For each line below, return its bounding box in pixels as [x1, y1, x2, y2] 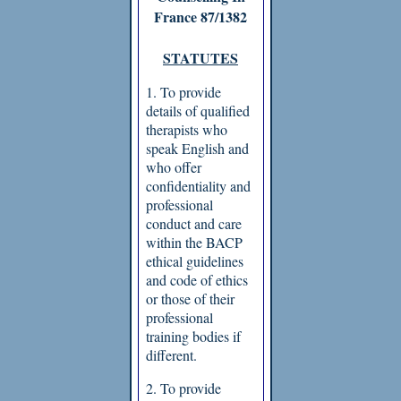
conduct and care [145, 214, 242, 233]
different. [145, 346, 197, 364]
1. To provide [145, 82, 221, 101]
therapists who [145, 120, 227, 139]
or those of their [145, 289, 235, 308]
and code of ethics [145, 270, 248, 289]
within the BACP [145, 233, 243, 252]
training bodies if [145, 327, 241, 346]
